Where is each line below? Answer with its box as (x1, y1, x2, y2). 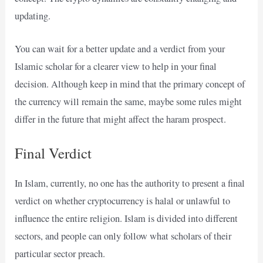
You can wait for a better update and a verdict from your (15, 42, 225, 56)
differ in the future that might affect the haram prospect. (15, 113, 227, 126)
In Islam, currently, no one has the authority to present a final (15, 176, 245, 190)
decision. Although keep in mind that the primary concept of (15, 77, 245, 91)
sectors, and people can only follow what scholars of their (15, 229, 232, 242)
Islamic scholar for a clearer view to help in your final (15, 60, 217, 73)
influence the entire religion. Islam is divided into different (15, 211, 238, 225)
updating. (15, 9, 51, 23)
